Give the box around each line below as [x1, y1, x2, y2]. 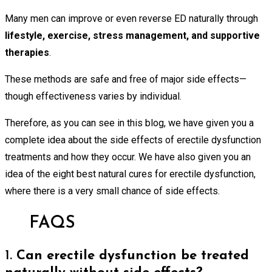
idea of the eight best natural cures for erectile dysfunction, [5, 168, 256, 180]
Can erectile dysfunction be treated [16, 248, 249, 263]
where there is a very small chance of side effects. [5, 185, 220, 197]
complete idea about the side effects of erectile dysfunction [5, 134, 261, 146]
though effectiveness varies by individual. [5, 90, 182, 103]
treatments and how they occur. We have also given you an [5, 151, 251, 163]
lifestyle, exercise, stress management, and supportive [5, 30, 260, 42]
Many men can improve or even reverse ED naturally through [5, 13, 258, 25]
